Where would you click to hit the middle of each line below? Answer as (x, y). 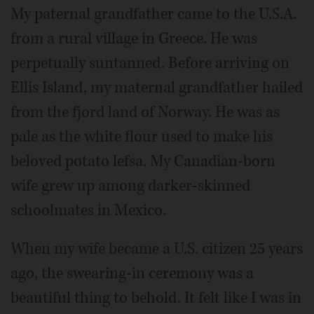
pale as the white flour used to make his (142, 137)
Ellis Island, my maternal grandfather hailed (157, 88)
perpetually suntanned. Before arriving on (150, 63)
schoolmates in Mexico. (88, 210)
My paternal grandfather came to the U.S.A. (153, 14)
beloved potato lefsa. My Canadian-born (143, 161)
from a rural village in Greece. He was (134, 39)
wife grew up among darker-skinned (130, 186)
